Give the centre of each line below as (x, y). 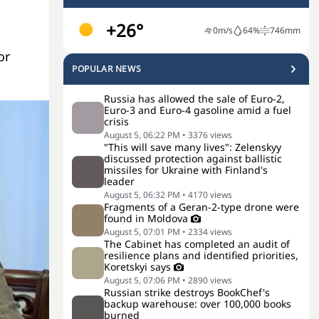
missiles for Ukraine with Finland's (186, 170)
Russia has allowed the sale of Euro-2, (194, 99)
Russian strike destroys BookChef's (187, 292)
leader (119, 181)
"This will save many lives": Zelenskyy (193, 147)
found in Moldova (146, 218)
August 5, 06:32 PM (142, 195)
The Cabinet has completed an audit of (197, 244)
